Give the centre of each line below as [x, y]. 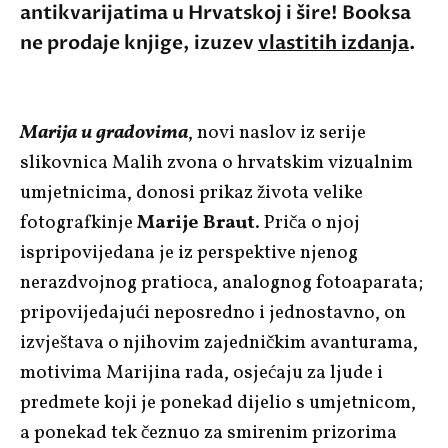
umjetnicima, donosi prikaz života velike [191, 192]
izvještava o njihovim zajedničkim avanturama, [219, 342]
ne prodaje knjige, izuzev [139, 42]
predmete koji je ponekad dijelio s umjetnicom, [218, 402]
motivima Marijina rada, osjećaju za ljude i [201, 372]
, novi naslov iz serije [277, 132]
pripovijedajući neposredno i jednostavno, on [213, 312]
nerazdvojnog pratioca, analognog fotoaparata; [221, 282]
